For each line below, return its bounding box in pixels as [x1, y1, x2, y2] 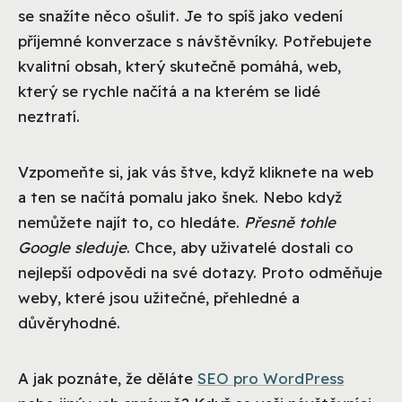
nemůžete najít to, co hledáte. [18, 212, 244, 232]
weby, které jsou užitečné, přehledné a [18, 287, 300, 307]
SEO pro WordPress [197, 368, 344, 388]
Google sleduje [18, 237, 127, 257]
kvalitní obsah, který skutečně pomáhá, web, [18, 56, 341, 75]
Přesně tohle [244, 212, 336, 232]
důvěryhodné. [18, 312, 120, 332]
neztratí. [18, 106, 80, 126]
